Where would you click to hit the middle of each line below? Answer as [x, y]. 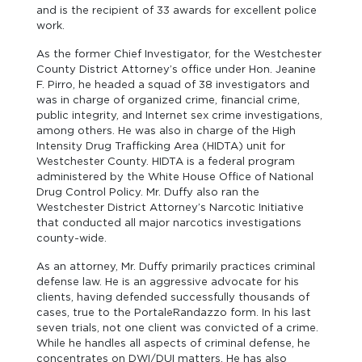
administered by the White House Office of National [175, 177]
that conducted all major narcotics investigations [169, 223]
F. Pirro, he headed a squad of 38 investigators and [173, 84]
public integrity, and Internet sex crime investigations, [179, 115]
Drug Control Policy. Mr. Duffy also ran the [148, 192]
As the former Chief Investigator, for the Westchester [179, 54]
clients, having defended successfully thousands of [173, 297]
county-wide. [72, 238]
